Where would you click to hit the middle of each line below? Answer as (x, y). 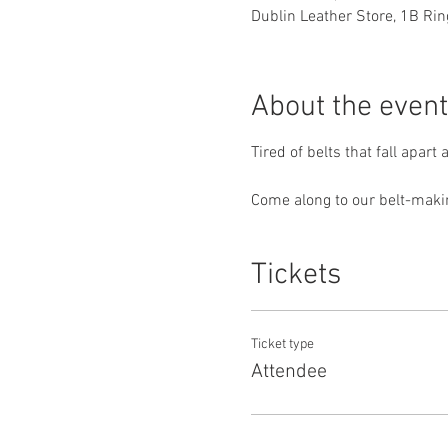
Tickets (295, 275)
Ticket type (282, 344)
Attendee (288, 372)
